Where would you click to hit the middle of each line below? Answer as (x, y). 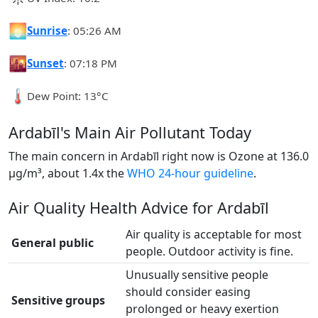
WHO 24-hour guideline (190, 173)
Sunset (45, 63)
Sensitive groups (58, 300)
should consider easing (188, 292)
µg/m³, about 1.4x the (68, 173)
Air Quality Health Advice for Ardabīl (139, 208)
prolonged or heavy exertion (202, 309)
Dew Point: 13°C (68, 95)
